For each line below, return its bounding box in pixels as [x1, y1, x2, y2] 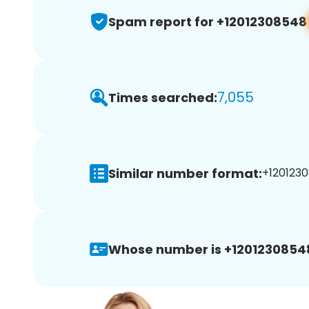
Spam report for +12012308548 [108, 12, 307, 30]
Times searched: [108, 88, 217, 106]
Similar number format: [108, 164, 262, 182]
